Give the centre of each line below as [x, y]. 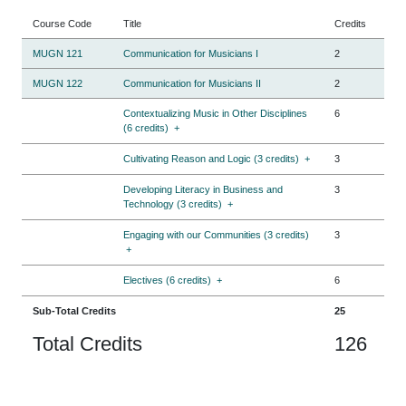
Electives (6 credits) [167, 280]
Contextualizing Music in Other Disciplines [215, 113]
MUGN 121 [58, 53]
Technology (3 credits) [173, 203]
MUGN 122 [58, 83]
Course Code [62, 23]
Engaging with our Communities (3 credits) [216, 234]
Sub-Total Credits [74, 310]
